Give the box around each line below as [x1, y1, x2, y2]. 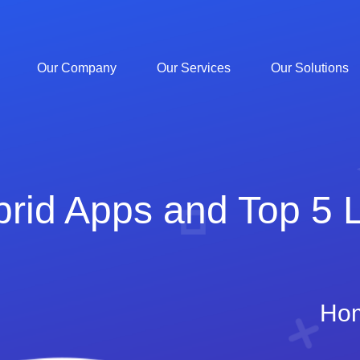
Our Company [37, 61, 117, 75]
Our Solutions [271, 61, 349, 75]
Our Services [157, 61, 231, 75]
